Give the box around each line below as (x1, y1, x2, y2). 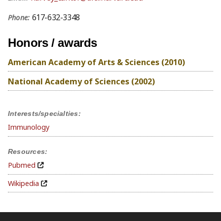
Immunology (8, 122, 49, 132)
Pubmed (8, 160, 36, 170)
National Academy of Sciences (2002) (8, 76, 155, 87)
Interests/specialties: (8, 110, 81, 118)
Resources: (8, 147, 48, 156)
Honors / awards (8, 36, 97, 50)
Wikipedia (8, 178, 39, 188)
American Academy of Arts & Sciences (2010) (8, 57, 185, 68)
